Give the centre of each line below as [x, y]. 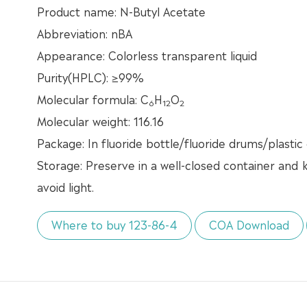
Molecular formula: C [93, 99]
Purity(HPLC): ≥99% [90, 77]
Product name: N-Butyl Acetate [121, 11]
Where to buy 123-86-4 [114, 224]
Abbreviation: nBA [84, 33]
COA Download [249, 224]
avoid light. [65, 187]
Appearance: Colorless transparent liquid [147, 55]
